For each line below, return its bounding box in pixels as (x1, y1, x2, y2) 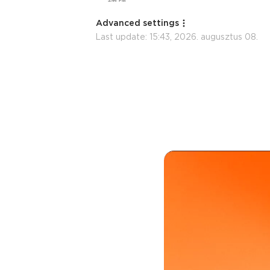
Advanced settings (96, 18, 179, 28)
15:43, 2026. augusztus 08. (149, 32, 258, 42)
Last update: (95, 32, 149, 42)
